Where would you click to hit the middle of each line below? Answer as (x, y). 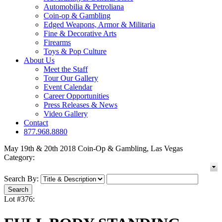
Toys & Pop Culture (75, 52)
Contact (36, 123)
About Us (39, 60)
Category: (19, 158)
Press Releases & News (81, 105)
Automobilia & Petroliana (84, 7)
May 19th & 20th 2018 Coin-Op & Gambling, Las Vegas (93, 149)
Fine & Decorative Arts (80, 34)
